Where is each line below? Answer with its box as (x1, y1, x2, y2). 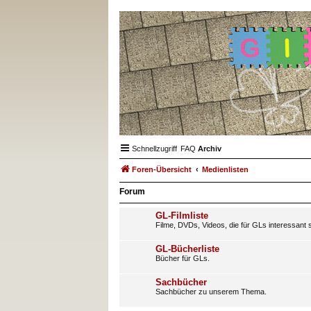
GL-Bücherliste (155, 244, 219, 254)
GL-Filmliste (155, 210, 208, 221)
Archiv (198, 144, 221, 153)
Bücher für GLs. (155, 254, 210, 262)
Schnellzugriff (132, 144, 177, 153)
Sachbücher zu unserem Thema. (155, 287, 267, 296)
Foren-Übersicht (132, 165, 192, 174)
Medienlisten (202, 165, 249, 174)
